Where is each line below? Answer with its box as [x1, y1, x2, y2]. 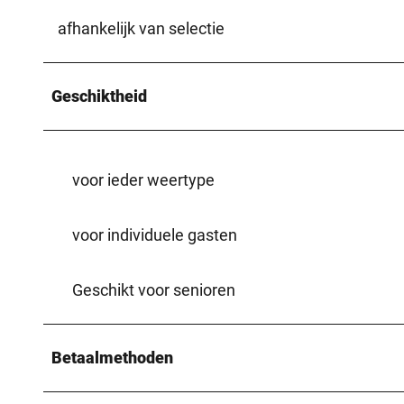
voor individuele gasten [72, 225, 237, 244]
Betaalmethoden [51, 347, 173, 367]
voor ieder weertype [72, 170, 215, 189]
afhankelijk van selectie [58, 18, 225, 38]
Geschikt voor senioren [72, 280, 235, 299]
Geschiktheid [51, 86, 147, 106]
